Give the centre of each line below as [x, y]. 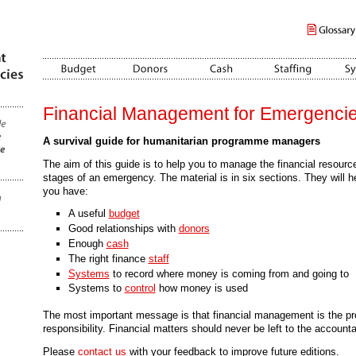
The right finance [108, 258]
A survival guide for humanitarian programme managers [181, 141]
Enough [87, 243]
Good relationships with [123, 228]
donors [194, 228]
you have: [65, 191]
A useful [88, 213]
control [140, 288]
